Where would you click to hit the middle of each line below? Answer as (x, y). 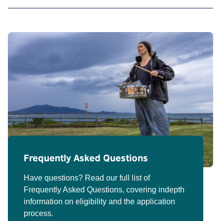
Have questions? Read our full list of (87, 178)
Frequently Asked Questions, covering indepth (104, 190)
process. (38, 214)
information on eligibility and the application (99, 202)
